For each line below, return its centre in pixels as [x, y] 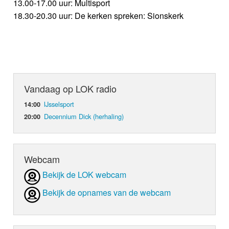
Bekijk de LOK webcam [85, 174]
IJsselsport [59, 104]
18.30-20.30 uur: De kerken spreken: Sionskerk [99, 15]
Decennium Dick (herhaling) [84, 116]
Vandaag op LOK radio [71, 88]
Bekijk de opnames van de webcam [107, 192]
